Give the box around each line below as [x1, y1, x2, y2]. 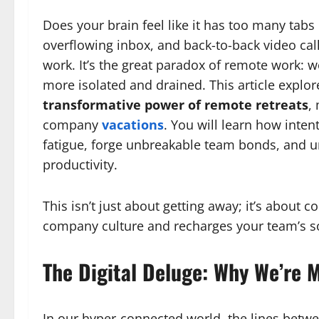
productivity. [43, 156, 117, 173]
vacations [102, 116, 164, 133]
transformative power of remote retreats [43, 96, 308, 113]
